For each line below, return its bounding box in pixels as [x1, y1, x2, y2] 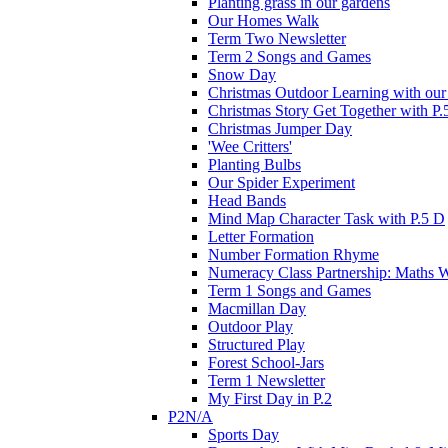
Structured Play [208, 335, 305, 353]
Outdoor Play [208, 317, 293, 335]
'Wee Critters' [208, 137, 292, 155]
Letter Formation [208, 227, 314, 245]
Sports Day [208, 425, 279, 443]
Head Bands [208, 191, 286, 209]
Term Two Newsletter [208, 29, 346, 47]
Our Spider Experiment [208, 173, 355, 191]
